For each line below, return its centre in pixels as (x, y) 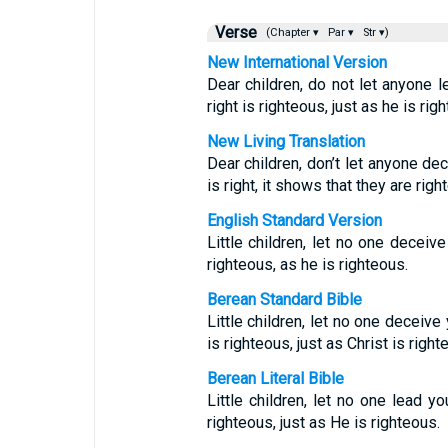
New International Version (296, 62)
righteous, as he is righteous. (307, 264)
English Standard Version (294, 220)
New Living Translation (285, 141)
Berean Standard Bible (284, 299)
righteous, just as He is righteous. (323, 422)
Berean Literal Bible (275, 378)
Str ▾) (374, 32)
